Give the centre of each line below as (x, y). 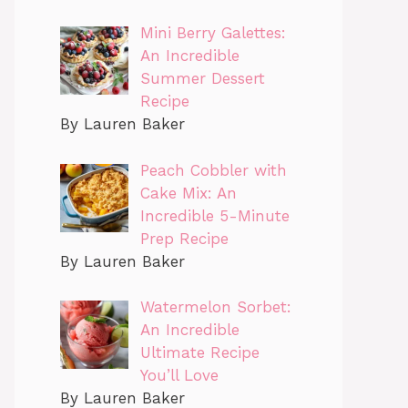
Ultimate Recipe (199, 353)
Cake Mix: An (188, 193)
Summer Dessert (202, 79)
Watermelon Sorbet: (215, 307)
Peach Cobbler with (213, 170)
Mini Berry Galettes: (213, 33)
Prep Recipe (184, 238)
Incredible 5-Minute (214, 215)
